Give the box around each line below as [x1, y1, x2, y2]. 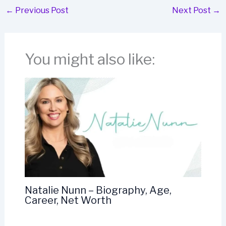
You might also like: [24, 49, 155, 68]
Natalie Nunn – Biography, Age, [24, 184, 172, 196]
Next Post [172, 5, 213, 15]
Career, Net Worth [24, 194, 111, 206]
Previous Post [13, 5, 69, 15]
